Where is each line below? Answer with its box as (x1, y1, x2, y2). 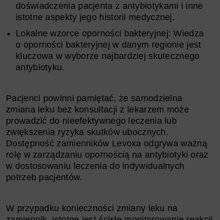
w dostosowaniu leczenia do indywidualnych (6, 161, 185, 171)
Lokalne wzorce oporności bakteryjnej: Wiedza (16, 28, 204, 38)
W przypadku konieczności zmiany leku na (6, 203, 178, 213)
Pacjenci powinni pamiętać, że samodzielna (6, 93, 183, 103)
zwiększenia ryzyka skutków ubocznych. (6, 127, 169, 137)
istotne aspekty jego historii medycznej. (16, 12, 175, 22)
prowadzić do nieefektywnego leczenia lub (6, 115, 177, 126)
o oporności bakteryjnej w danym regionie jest (16, 39, 201, 50)
